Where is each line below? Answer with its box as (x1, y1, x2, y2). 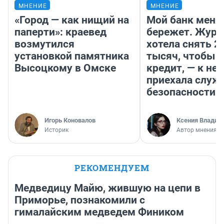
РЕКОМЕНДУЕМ (74, 162, 149, 174)
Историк (44, 126, 68, 134)
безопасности (146, 86, 215, 98)
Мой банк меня (146, 14, 221, 26)
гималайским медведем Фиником (14, 206, 184, 218)
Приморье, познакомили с (14, 194, 145, 206)
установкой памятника (14, 50, 129, 62)
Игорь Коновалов (44, 116, 95, 124)
